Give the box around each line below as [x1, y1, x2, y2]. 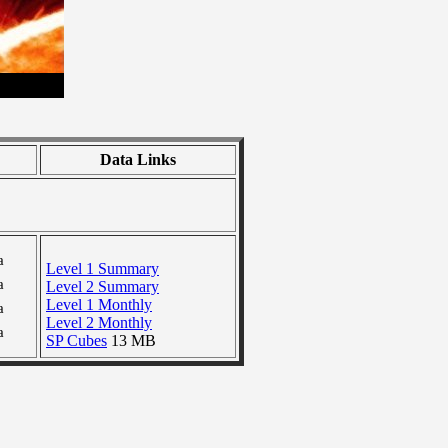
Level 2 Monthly [46, 314, 152, 331]
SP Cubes [46, 332, 107, 349]
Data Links [100, 151, 176, 168]
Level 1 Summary [46, 260, 159, 277]
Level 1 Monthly [46, 296, 152, 313]
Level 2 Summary [46, 278, 159, 295]
